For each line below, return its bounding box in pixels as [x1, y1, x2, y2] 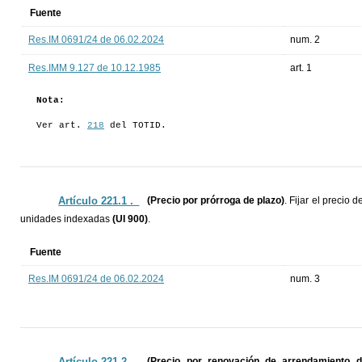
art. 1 [290, 62, 312, 74]
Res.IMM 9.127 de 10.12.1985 [28, 62, 161, 74]
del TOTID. [104, 120, 166, 131]
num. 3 [290, 273, 320, 285]
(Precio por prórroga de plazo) [147, 195, 285, 207]
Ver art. [36, 120, 87, 131]
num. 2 [290, 34, 320, 46]
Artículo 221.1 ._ [58, 195, 140, 208]
